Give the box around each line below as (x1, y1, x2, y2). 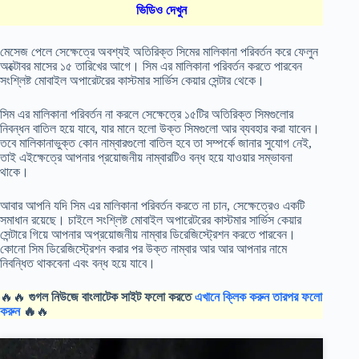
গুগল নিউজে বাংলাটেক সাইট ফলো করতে (26, 290, 195, 305)
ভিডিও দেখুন (136, 3, 188, 18)
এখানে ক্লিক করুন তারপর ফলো (195, 290, 322, 305)
